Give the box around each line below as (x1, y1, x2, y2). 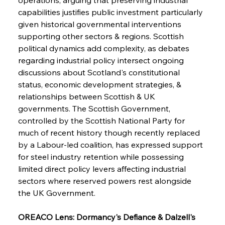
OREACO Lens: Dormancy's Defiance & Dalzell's (18, 211, 197, 222)
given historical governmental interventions (18, 19, 183, 29)
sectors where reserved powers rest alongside (18, 175, 193, 186)
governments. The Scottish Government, (18, 103, 172, 114)
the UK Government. (18, 187, 95, 198)
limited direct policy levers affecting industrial (18, 163, 188, 174)
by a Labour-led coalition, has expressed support (18, 139, 205, 150)
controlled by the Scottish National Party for (18, 115, 187, 126)
